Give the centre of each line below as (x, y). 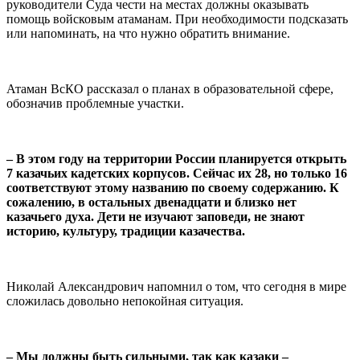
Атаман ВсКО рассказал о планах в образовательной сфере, (170, 88)
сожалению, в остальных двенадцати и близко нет (151, 202)
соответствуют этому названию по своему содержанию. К (173, 187)
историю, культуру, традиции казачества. (126, 231)
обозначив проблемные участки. (95, 103)
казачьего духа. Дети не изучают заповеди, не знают (155, 216)
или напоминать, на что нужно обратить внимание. (148, 33)
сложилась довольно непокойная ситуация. (125, 301)
